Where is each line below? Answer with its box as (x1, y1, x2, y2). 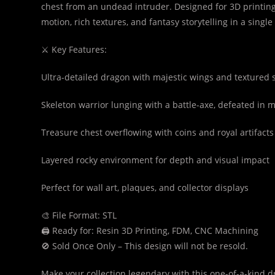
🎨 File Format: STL (41, 209, 117, 221)
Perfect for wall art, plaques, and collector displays (41, 182, 249, 193)
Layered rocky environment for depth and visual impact (41, 154, 270, 166)
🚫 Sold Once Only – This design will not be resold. (41, 240, 249, 252)
